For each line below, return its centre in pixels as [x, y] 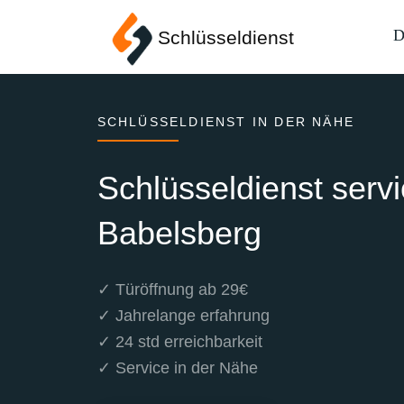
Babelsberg [179, 233]
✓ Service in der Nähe [177, 367]
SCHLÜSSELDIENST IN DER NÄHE [225, 122]
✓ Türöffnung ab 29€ [172, 289]
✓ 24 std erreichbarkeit [179, 341]
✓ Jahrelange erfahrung [183, 315]
